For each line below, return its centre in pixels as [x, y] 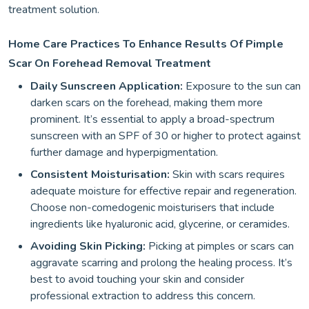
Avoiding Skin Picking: [88, 246]
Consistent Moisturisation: [100, 174]
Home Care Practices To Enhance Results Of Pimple [146, 44]
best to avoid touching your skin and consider [137, 279]
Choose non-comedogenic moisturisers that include [152, 207]
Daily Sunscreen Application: [107, 86]
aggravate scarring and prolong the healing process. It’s [161, 262]
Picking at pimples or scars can [220, 246]
